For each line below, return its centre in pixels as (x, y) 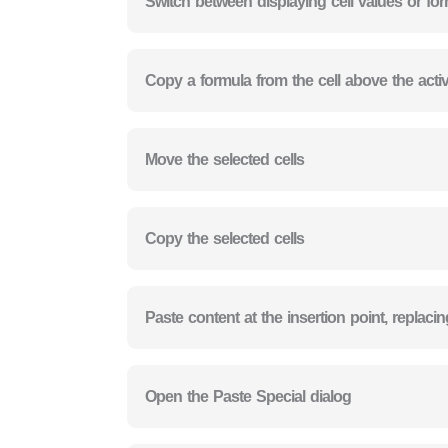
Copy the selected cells (224, 238)
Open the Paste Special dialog (248, 396)
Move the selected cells (224, 159)
